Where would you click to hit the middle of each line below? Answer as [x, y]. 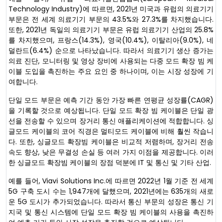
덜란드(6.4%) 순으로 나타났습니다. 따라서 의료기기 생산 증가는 [111, 51]
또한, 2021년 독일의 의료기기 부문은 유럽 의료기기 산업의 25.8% [111, 30]
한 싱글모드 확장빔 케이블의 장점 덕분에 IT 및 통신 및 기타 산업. [110, 163]
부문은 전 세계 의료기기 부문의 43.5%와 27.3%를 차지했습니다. [111, 20]
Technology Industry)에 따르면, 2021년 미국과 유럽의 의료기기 [111, 9]
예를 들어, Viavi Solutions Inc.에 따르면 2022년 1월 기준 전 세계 [111, 181]
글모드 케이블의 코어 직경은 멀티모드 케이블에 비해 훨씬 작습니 [111, 132]
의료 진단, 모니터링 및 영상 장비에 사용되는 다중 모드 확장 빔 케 [111, 61]
